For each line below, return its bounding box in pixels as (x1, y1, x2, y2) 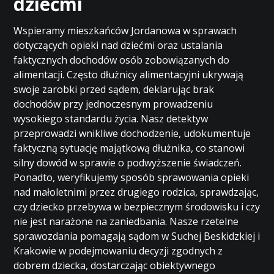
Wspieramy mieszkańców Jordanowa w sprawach (13, 24, 237, 37)
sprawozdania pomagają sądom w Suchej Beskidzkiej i (13, 229, 261, 243)
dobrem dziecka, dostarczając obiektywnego (13, 259, 216, 272)
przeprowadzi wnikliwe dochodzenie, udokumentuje (13, 127, 251, 140)
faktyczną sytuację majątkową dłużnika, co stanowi (13, 141, 245, 155)
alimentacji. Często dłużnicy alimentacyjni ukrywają (13, 68, 244, 81)
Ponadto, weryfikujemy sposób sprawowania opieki (13, 171, 250, 184)
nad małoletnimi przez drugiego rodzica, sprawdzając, (13, 185, 259, 199)
